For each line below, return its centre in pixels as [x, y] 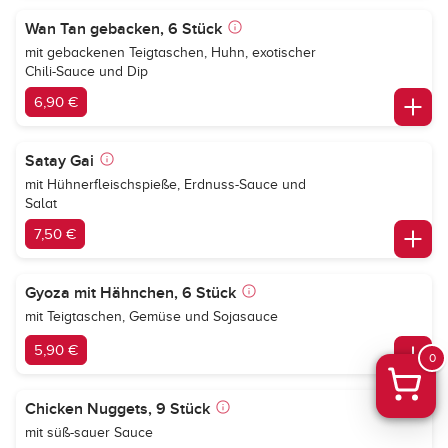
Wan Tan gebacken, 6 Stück [123, 29]
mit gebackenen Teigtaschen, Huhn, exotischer [170, 52]
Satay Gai [59, 161]
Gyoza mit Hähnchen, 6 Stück [130, 293]
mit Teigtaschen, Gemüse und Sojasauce [151, 316]
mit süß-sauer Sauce [89, 432]
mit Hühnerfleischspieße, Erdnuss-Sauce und [165, 184]
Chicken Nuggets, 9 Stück [117, 409]
